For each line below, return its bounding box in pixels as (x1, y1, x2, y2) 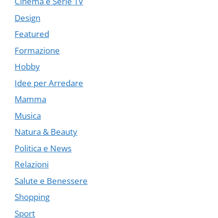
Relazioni (15, 159, 49, 170)
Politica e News (15, 142, 72, 154)
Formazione (15, 44, 60, 56)
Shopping (15, 191, 50, 203)
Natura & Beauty (15, 126, 77, 138)
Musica (15, 109, 41, 121)
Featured (15, 28, 49, 40)
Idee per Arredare (15, 77, 83, 89)
